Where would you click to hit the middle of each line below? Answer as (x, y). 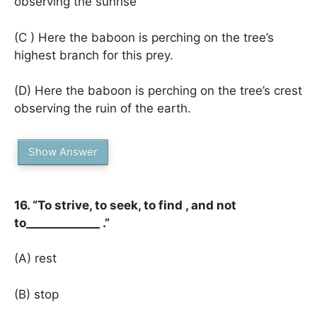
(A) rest (35, 258)
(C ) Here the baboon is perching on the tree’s (144, 37)
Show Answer (63, 151)
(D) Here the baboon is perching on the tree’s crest (158, 91)
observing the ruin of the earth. (103, 108)
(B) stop (36, 294)
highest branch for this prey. (94, 55)
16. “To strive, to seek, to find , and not (125, 205)
